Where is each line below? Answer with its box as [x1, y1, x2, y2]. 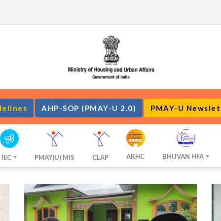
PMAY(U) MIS [35, 153, 75, 162]
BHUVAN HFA [162, 152, 204, 161]
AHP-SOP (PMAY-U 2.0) [41, 104, 136, 113]
